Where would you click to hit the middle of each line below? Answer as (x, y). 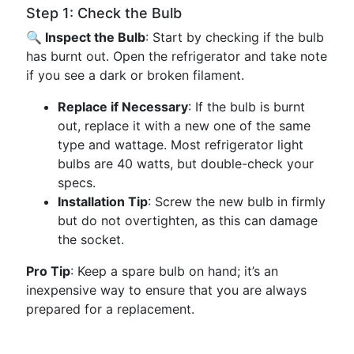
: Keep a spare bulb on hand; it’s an (174, 271)
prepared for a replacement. (110, 309)
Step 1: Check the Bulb (104, 13)
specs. (77, 183)
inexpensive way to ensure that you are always (166, 290)
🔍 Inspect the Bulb (86, 37)
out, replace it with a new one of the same (184, 126)
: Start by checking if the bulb (235, 37)
